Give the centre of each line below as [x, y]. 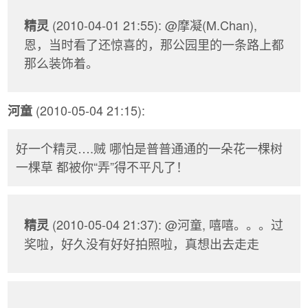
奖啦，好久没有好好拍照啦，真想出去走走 [142, 243]
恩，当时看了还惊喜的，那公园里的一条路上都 [154, 44]
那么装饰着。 [61, 63]
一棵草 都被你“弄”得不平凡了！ [102, 167]
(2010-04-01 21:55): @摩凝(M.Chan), [153, 25]
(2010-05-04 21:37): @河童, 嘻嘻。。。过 [166, 224]
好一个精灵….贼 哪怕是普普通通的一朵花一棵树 [149, 148]
